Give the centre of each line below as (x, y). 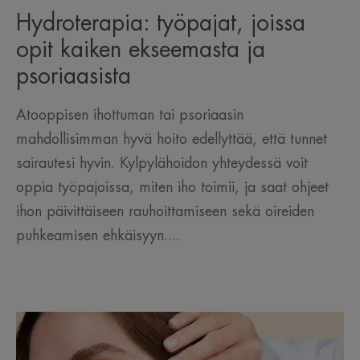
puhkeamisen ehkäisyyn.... (98, 236)
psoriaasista (74, 77)
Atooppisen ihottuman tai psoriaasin (130, 115)
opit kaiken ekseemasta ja (141, 50)
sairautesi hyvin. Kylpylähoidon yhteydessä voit (162, 164)
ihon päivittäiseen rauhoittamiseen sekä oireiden (165, 212)
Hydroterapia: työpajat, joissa (161, 24)
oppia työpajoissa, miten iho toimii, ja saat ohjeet (172, 188)
